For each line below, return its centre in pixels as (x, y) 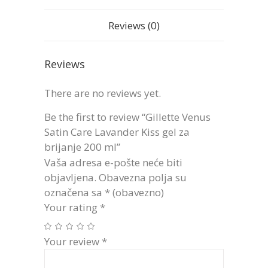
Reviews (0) (134, 26)
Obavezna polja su (143, 178)
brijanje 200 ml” (82, 147)
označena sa (74, 193)
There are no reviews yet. (103, 93)
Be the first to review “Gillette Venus (127, 117)
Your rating (72, 208)
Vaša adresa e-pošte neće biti (113, 163)
